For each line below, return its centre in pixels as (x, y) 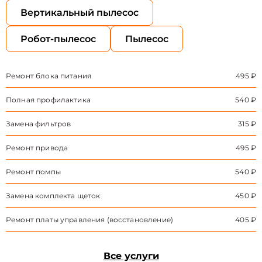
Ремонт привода (37, 148)
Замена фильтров (39, 124)
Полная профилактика (48, 100)
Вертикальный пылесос (80, 13)
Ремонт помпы (33, 172)
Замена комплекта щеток (53, 196)
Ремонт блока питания (49, 76)
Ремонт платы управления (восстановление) (89, 220)
